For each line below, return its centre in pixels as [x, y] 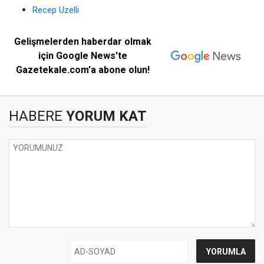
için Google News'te [83, 56]
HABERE [36, 116]
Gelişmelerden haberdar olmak [83, 42]
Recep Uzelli [56, 10]
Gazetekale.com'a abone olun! [83, 70]
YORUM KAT [105, 116]
